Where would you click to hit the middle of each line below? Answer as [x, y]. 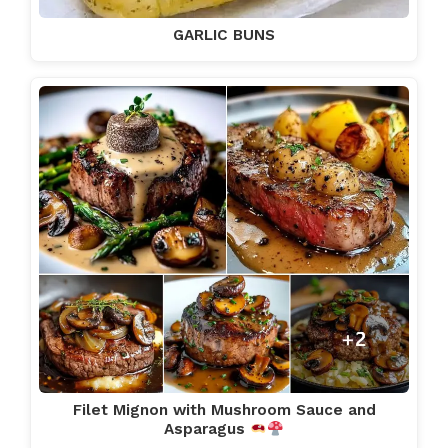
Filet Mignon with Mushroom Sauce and [224, 410]
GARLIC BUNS [224, 35]
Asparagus [206, 429]
